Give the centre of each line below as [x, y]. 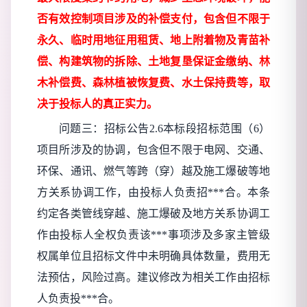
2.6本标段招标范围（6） [210, 129]
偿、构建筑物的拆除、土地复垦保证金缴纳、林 [153, 62]
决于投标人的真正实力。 [97, 104]
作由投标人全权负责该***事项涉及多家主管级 [153, 235]
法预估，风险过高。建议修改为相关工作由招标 [153, 278]
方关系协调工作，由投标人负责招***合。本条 [153, 193]
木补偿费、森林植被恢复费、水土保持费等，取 [153, 83]
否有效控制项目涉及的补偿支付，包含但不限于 [153, 19]
